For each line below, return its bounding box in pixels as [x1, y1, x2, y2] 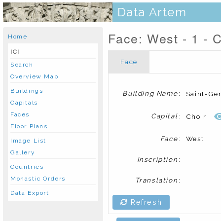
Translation [135, 176, 178, 184]
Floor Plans [10, 123, 48, 130]
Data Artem [113, 5, 187, 19]
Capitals [10, 99, 38, 106]
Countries [10, 163, 44, 170]
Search [10, 61, 34, 68]
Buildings [10, 87, 43, 94]
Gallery [10, 149, 36, 156]
